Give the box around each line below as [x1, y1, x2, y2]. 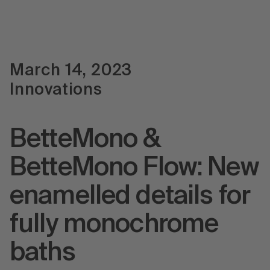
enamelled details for [10, 183, 251, 210]
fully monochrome [10, 212, 219, 238]
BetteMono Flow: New [10, 155, 259, 181]
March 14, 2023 [10, 63, 133, 79]
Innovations [10, 82, 102, 98]
